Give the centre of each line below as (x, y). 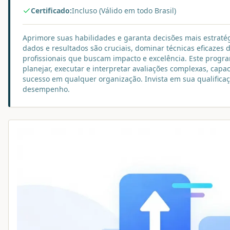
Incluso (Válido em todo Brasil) (124, 11)
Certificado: (51, 11)
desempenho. (46, 89)
